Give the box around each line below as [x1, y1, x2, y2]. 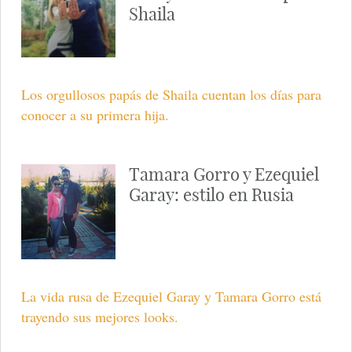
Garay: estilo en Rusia [128, 184, 294, 207]
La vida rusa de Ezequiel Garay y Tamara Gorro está [20, 287, 321, 306]
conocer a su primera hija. [20, 105, 169, 125]
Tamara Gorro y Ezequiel [128, 163, 319, 186]
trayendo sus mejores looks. [20, 307, 178, 327]
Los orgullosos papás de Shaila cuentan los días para [20, 85, 321, 104]
